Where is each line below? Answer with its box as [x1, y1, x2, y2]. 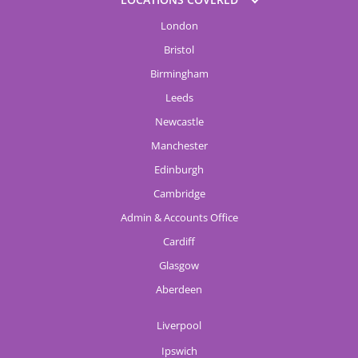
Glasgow [159, 258, 199, 272]
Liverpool [157, 318, 201, 332]
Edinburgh [154, 162, 204, 177]
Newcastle [154, 114, 204, 129]
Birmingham [149, 66, 209, 81]
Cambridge [153, 186, 205, 201]
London [160, 18, 198, 33]
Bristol [164, 42, 194, 57]
